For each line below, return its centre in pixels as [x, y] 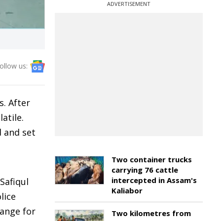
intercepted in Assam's [154, 180]
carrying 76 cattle [145, 170]
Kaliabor [127, 190]
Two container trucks [152, 159]
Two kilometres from [151, 213]
